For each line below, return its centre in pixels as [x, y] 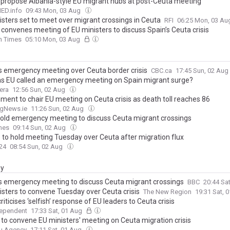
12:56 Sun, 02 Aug [40, 90]
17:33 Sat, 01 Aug [57, 211]
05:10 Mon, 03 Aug [53, 40]
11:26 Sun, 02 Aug [58, 109]
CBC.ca [161, 71]
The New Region [167, 192]
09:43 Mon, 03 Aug [54, 11]
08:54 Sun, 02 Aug [37, 147]
